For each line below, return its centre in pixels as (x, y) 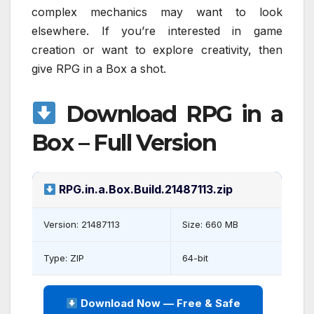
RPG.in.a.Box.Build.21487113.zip (145, 190)
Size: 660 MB (210, 225)
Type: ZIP (64, 258)
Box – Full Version (124, 143)
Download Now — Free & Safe (159, 303)
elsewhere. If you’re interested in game (157, 31)
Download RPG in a (170, 114)
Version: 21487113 (82, 225)
